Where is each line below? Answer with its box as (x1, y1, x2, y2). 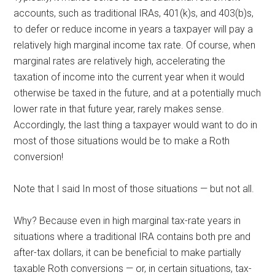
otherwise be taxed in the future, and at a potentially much (14, 87, 261, 99)
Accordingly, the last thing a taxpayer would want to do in (14, 118, 258, 131)
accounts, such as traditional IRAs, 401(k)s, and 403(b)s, (14, 7, 254, 19)
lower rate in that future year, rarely (14, 103, 162, 115)
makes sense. (164, 103, 225, 115)
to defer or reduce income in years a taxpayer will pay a (14, 23, 254, 35)
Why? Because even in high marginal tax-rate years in (14, 214, 241, 227)
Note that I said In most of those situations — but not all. (14, 182, 255, 195)
